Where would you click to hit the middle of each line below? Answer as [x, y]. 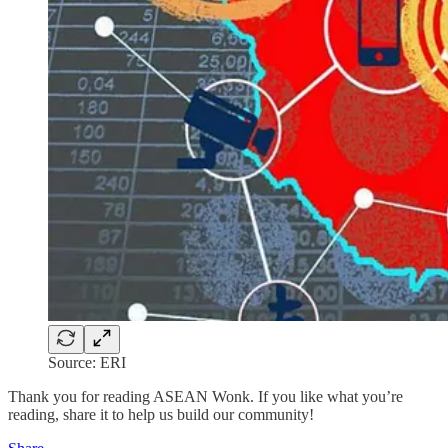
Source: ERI [87, 363]
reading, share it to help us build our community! [161, 415]
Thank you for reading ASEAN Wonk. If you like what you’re [205, 397]
